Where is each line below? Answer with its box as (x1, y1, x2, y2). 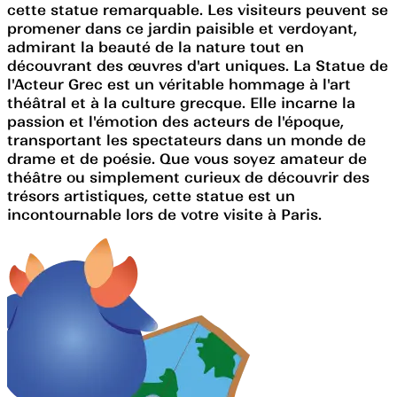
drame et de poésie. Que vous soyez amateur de (7, 149, 367, 167)
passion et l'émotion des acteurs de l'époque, (7, 112, 344, 130)
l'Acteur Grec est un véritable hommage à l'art (7, 74, 351, 93)
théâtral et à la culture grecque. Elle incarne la (7, 93, 355, 112)
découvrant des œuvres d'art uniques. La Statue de (7, 56, 388, 74)
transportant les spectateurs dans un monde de (7, 130, 366, 149)
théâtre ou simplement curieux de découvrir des (7, 167, 370, 186)
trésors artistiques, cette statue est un (7, 186, 295, 205)
